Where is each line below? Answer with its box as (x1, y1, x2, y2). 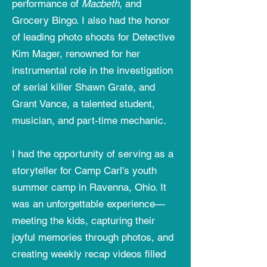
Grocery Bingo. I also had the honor (12, 14, 170, 26)
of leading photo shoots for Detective (12, 31, 175, 43)
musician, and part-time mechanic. (12, 114, 166, 126)
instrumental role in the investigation (12, 64, 173, 76)
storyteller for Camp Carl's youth (12, 164, 157, 176)
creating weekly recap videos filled (12, 248, 166, 260)
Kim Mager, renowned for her (12, 48, 140, 60)
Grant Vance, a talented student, (12, 98, 155, 110)
